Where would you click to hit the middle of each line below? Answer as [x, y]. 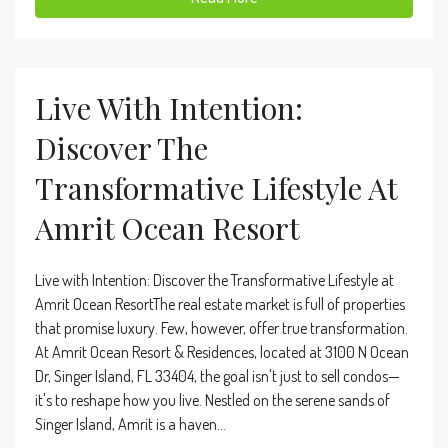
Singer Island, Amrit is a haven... [130, 424]
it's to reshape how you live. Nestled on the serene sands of [212, 400]
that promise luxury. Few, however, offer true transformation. [221, 328]
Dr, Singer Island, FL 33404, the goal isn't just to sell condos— [217, 376]
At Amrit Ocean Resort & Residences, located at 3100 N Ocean [222, 352]
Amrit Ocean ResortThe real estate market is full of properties [220, 304]
